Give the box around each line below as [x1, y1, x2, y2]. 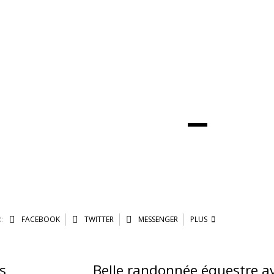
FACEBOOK [19, 213, 60, 224]
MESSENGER [136, 213, 178, 224]
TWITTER [82, 213, 114, 224]
